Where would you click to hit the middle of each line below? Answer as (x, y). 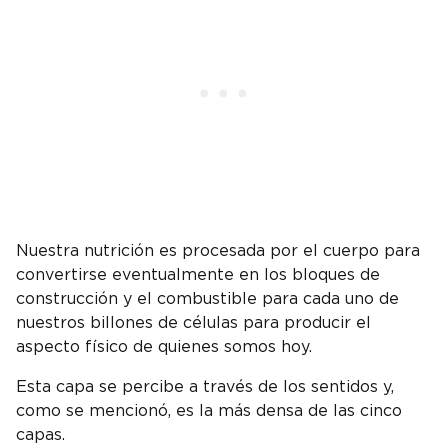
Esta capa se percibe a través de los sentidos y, (205, 387)
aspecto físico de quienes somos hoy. (164, 347)
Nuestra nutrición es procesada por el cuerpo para (218, 251)
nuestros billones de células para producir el (193, 323)
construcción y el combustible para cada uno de (207, 299)
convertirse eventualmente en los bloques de (198, 275)
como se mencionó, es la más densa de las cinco (209, 411)
